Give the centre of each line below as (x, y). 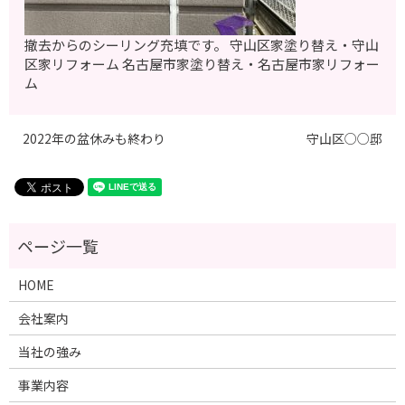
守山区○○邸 (344, 139)
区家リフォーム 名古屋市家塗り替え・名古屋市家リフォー (202, 64)
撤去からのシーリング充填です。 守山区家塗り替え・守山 (202, 45)
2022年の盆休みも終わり (94, 139)
